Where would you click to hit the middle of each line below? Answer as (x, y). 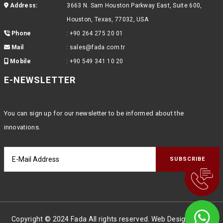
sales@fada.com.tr (97, 47)
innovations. (22, 127)
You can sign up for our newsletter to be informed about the (94, 113)
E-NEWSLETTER (40, 80)
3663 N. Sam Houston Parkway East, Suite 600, (134, 5)
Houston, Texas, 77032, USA (108, 19)
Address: (23, 5)
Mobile (19, 61)
